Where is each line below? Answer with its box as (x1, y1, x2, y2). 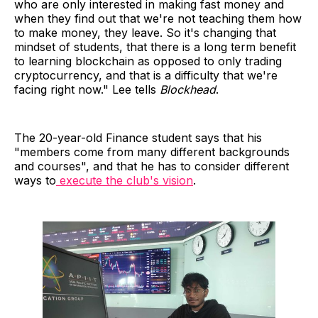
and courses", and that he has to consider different (14, 158, 289, 173)
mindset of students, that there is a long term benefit (14, 39, 296, 54)
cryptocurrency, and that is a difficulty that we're (14, 67, 278, 82)
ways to (14, 172, 56, 187)
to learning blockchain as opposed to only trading (14, 53, 282, 68)
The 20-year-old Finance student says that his (14, 130, 262, 145)
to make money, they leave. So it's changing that (14, 25, 276, 40)
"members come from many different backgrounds (14, 144, 290, 159)
